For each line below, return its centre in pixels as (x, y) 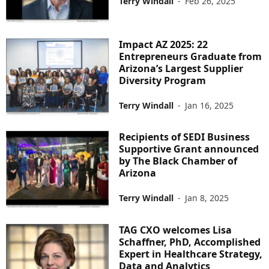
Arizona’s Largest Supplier (181, 68)
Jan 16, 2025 (210, 105)
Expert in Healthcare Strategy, (191, 254)
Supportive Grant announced (189, 149)
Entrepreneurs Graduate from (191, 56)
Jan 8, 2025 (207, 198)
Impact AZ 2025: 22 (164, 44)
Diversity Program (163, 80)
